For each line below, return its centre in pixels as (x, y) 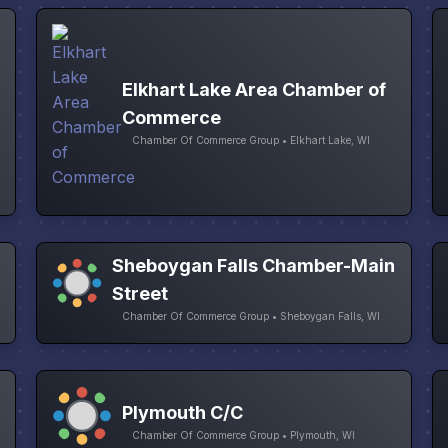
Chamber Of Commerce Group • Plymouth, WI (243, 434)
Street (140, 293)
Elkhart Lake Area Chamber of (253, 89)
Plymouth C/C (182, 412)
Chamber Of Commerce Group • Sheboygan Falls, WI (251, 315)
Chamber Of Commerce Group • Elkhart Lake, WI (250, 139)
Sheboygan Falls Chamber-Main (254, 265)
